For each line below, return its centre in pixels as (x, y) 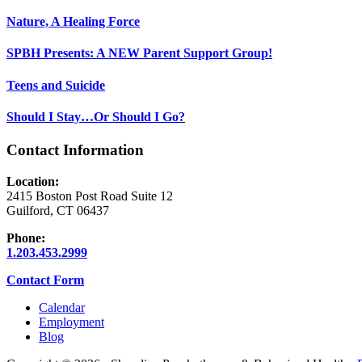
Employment (72, 322)
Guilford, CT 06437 (58, 210)
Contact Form (45, 280)
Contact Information (75, 150)
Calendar (62, 307)
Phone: (26, 238)
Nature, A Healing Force (73, 22)
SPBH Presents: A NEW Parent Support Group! (139, 53)
